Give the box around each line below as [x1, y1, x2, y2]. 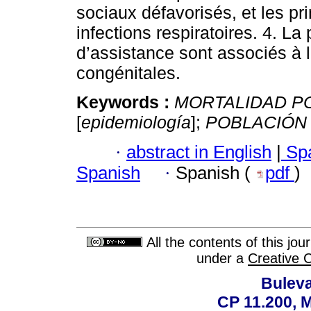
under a [196, 251, 248, 267]
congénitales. [76, 63, 180, 83]
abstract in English [126, 142, 271, 162]
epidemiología [81, 112, 191, 133]
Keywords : [76, 92, 174, 112]
